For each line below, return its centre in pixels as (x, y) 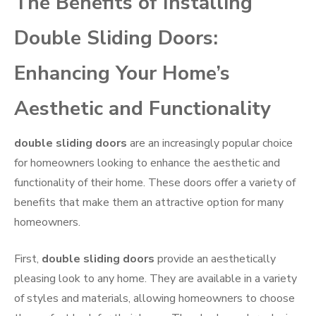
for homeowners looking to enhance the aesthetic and (147, 163)
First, (28, 259)
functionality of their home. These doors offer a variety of (155, 183)
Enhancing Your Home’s (122, 74)
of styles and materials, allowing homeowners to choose (154, 299)
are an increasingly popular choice (210, 144)
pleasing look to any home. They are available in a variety (156, 279)
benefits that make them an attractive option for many (149, 203)
